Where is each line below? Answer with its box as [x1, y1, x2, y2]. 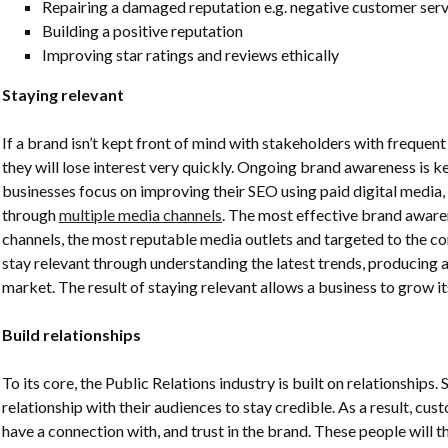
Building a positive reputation [42, 20, 243, 40]
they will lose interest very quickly [2, 156, 231, 176]
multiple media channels [59, 204, 222, 224]
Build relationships [2, 324, 144, 344]
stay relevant [2, 252, 90, 272]
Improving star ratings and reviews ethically [42, 44, 339, 64]
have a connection [2, 420, 124, 440]
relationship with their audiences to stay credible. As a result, [2, 396, 415, 416]
